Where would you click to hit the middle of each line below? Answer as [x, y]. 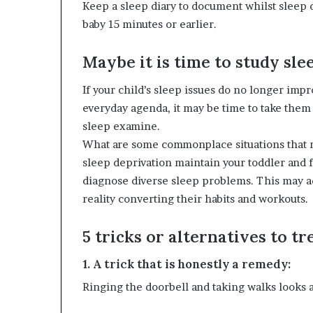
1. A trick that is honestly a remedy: [187, 264]
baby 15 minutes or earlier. [150, 24]
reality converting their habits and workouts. [195, 199]
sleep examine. [121, 126]
